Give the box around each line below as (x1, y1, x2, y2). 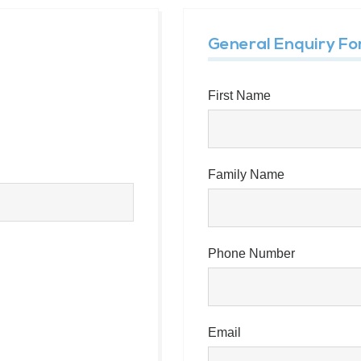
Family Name (208, 168, 284, 182)
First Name (208, 89, 271, 103)
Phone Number (208, 247, 295, 261)
